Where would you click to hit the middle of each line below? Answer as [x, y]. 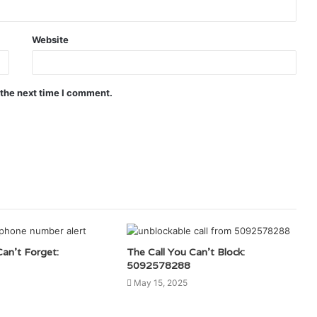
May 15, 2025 [160, 282]
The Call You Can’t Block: [185, 252]
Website [50, 39]
